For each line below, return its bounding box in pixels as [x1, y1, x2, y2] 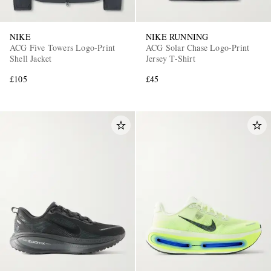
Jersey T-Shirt [146, 52, 195, 64]
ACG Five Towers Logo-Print [10, 41, 116, 53]
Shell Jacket [10, 52, 52, 64]
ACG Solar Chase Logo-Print [146, 41, 250, 53]
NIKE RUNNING [146, 30, 209, 42]
